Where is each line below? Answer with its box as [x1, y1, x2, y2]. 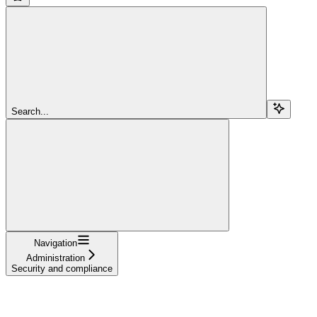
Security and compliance [11, 263, 113, 274]
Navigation [34, 237, 77, 248]
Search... [11, 105, 49, 117]
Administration [26, 252, 85, 263]
